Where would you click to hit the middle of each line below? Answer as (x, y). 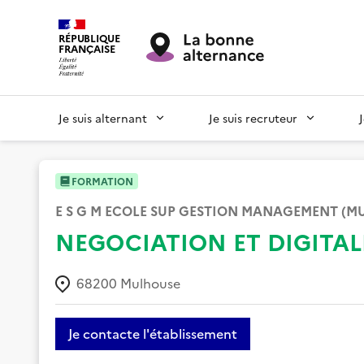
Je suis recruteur (253, 117)
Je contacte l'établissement (153, 334)
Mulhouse (150, 283)
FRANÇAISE (87, 48)
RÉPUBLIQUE (89, 38)
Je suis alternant (103, 117)
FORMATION (102, 180)
